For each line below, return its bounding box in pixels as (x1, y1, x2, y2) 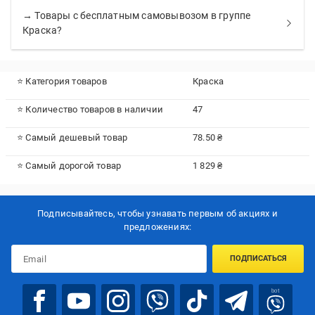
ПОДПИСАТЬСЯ (229, 254, 287, 264)
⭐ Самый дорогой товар (17, 160, 122, 171)
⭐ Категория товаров (17, 76, 107, 86)
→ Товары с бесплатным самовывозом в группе (22, 10, 251, 21)
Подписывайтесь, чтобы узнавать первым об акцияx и (37, 208, 278, 219)
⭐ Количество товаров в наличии (17, 104, 163, 115)
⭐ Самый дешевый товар (17, 132, 128, 143)
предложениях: (123, 221, 192, 233)
